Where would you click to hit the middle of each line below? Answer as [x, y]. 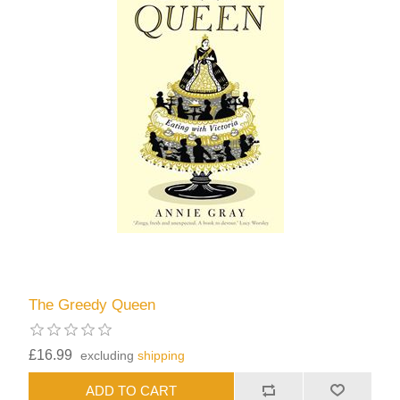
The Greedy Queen [92, 305]
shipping [162, 356]
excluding [109, 356]
